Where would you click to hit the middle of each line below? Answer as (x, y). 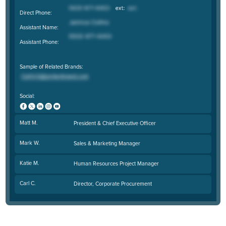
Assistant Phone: (39, 42)
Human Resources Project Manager (117, 163)
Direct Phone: (36, 12)
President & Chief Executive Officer (115, 123)
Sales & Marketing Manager (107, 143)
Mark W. (30, 143)
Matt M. (29, 123)
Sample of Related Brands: (51, 66)
